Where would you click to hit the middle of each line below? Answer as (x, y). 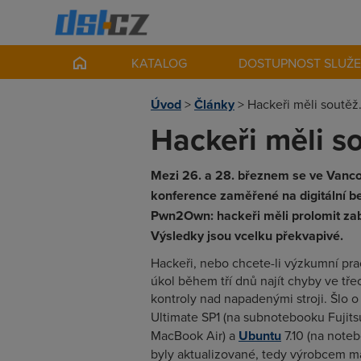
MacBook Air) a (195, 335)
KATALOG (160, 63)
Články (214, 104)
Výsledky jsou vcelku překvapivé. (247, 236)
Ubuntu (260, 336)
